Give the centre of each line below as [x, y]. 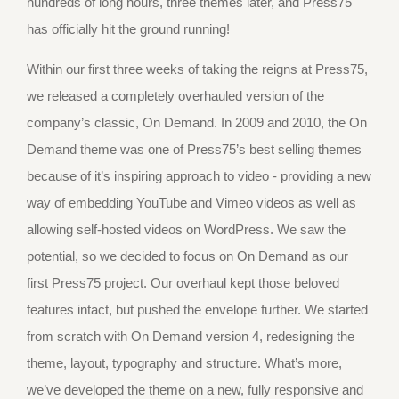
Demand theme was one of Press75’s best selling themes [194, 149]
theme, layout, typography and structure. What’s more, [184, 363]
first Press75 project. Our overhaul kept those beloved [183, 283]
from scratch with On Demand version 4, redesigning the [191, 336]
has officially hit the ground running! [128, 29]
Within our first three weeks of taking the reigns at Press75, [197, 69]
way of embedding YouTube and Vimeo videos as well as [191, 203]
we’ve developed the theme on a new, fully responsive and [195, 390]
